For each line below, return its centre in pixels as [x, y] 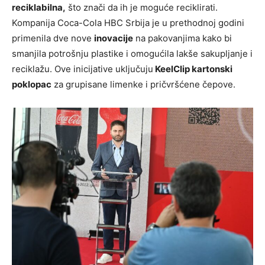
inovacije [114, 38]
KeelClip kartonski [193, 69]
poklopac [32, 85]
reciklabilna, [39, 8]
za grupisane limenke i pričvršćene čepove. [143, 85]
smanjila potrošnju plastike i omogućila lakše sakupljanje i [132, 54]
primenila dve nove [53, 38]
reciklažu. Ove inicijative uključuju [83, 69]
